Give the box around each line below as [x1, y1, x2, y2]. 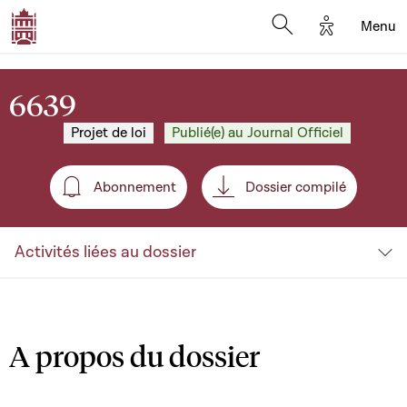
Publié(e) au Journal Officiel [172, 124, 343, 142]
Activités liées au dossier [15, 242, 196, 263]
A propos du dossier [9, 337, 260, 374]
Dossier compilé [245, 178, 346, 196]
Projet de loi [71, 124, 146, 142]
